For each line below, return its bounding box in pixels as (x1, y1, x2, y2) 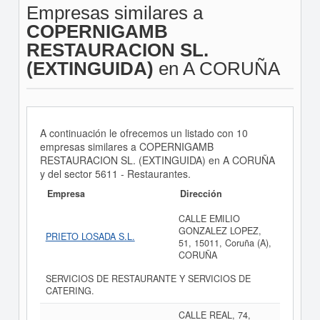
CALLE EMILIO (178, 212, 240, 225)
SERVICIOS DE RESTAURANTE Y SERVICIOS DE (45, 272, 251, 285)
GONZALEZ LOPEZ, (178, 224, 261, 237)
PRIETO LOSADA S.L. (45, 230, 135, 243)
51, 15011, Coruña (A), (178, 236, 271, 249)
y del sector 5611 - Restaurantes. (39, 166, 191, 181)
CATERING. (45, 284, 94, 297)
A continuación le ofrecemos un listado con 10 (39, 126, 248, 140)
